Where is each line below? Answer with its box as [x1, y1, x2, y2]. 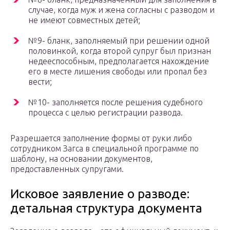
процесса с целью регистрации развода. [28, 108, 183, 118]
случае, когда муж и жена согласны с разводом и [28, 5, 215, 15]
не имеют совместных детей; [28, 15, 140, 25]
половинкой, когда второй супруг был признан [28, 46, 211, 56]
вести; [28, 77, 52, 87]
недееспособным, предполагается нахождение [28, 56, 209, 66]
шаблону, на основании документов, [10, 154, 152, 164]
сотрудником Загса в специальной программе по [10, 144, 199, 154]
